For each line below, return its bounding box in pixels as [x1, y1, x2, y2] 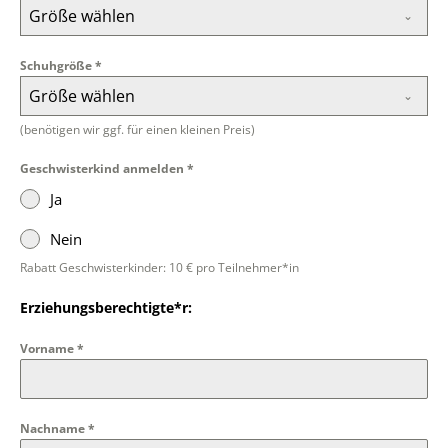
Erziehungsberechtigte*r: [20, 298, 192, 317]
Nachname [20, 420, 88, 437]
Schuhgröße [20, 57, 95, 74]
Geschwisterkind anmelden [20, 160, 187, 177]
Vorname [20, 340, 77, 357]
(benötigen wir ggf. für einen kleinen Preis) [20, 121, 255, 138]
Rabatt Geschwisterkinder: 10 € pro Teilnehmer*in [20, 259, 299, 276]
